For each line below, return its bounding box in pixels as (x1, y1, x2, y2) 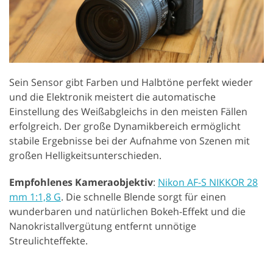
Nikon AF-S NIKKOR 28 (158, 175, 258, 189)
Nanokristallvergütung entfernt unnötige (9, 219, 196, 233)
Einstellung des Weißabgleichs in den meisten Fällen (9, 104, 247, 118)
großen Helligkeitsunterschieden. (9, 148, 161, 162)
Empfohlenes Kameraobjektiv (9, 175, 153, 189)
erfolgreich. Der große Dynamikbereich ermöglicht (9, 119, 241, 133)
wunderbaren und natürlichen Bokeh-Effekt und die (9, 204, 246, 218)
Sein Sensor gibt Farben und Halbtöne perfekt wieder (9, 75, 253, 89)
